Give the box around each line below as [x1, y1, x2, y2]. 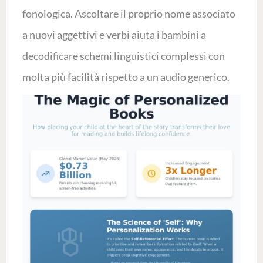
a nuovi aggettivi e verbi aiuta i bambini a [22, 28, 206, 41]
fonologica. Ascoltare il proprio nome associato [22, 7, 235, 20]
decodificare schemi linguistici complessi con [22, 49, 225, 62]
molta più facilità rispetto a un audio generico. [22, 70, 230, 83]
